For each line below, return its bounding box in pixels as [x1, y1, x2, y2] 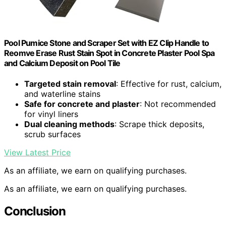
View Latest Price [4, 147, 71, 158]
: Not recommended [140, 99, 216, 109]
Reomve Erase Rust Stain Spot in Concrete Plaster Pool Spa [4, 47, 215, 58]
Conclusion [4, 204, 66, 218]
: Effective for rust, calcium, [116, 79, 221, 89]
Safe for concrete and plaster [24, 99, 140, 109]
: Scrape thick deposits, [115, 119, 204, 130]
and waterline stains [24, 89, 100, 99]
